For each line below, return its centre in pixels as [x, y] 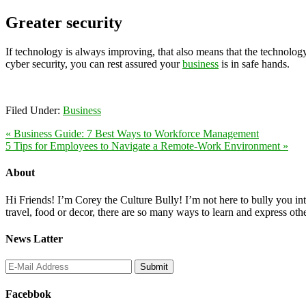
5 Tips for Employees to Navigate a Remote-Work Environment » [147, 146]
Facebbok [28, 294]
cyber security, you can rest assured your [94, 64]
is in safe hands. [254, 64]
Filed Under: [34, 111]
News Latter [34, 238]
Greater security [64, 23]
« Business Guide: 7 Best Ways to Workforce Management [132, 134]
